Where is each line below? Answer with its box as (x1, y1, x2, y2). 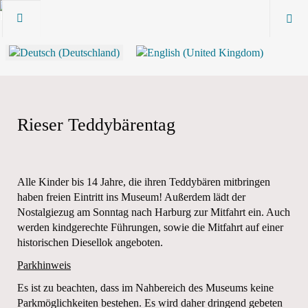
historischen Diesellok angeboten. (17, 236, 166, 248)
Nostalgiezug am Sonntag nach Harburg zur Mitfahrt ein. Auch (17, 206, 290, 218)
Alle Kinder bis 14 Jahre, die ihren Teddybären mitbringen (17, 176, 270, 188)
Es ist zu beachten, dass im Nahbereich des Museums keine (17, 282, 274, 294)
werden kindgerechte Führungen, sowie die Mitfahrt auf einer (17, 221, 283, 233)
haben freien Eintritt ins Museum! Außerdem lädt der (17, 191, 245, 203)
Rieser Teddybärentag (17, 115, 175, 135)
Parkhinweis (17, 259, 71, 271)
